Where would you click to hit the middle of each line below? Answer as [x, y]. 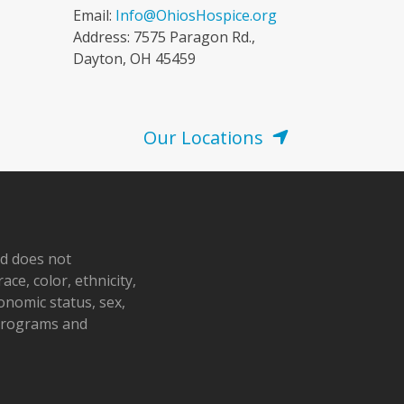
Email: [94, 15]
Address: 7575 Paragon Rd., [164, 37]
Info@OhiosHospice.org [196, 15]
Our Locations [204, 137]
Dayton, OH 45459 [134, 58]
